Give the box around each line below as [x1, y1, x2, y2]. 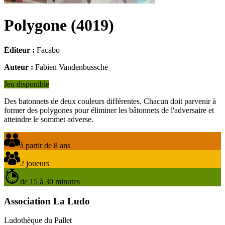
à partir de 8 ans [20, 141, 70, 150]
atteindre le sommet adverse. [4, 115, 93, 124]
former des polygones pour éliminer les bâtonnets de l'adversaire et [4, 105, 214, 115]
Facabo [37, 45, 60, 54]
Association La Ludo [4, 195, 90, 206]
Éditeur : [4, 45, 35, 54]
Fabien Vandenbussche [35, 62, 108, 71]
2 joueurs [20, 159, 49, 168]
